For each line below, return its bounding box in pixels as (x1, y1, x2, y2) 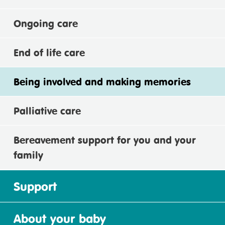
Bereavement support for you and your (14, 133, 196, 146)
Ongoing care (14, 17, 78, 30)
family (14, 148, 43, 161)
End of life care (14, 46, 85, 59)
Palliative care (14, 104, 81, 117)
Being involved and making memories (14, 75, 191, 88)
